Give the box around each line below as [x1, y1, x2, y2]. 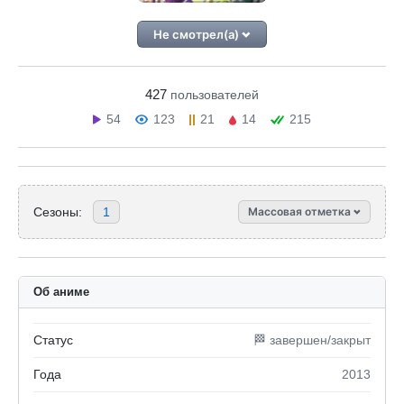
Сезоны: [33, 204, 82, 219]
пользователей [170, 87, 259, 102]
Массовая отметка [248, 205, 353, 218]
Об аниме [33, 285, 89, 298]
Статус [33, 333, 73, 347]
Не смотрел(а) [153, 27, 243, 41]
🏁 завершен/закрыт [253, 333, 371, 347]
